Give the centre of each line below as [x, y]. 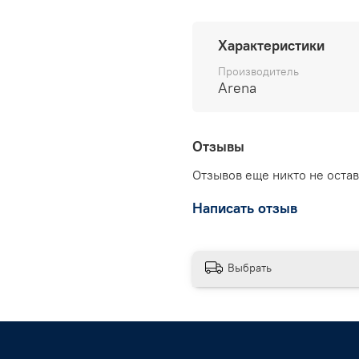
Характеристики [271, 45]
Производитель [258, 71]
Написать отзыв [245, 208]
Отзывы [218, 146]
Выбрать [250, 267]
